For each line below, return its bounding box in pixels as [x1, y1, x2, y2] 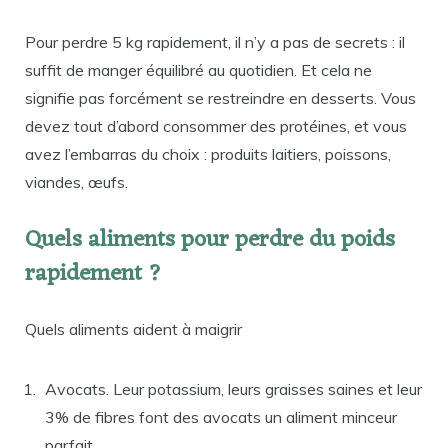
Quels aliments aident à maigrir [25, 318, 242, 339]
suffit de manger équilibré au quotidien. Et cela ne [25, 59, 372, 80]
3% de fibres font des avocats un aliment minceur [45, 406, 397, 427]
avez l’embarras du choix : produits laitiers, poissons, [25, 143, 391, 164]
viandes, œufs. [25, 171, 128, 192]
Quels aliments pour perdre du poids [25, 219, 395, 261]
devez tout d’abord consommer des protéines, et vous [25, 115, 407, 136]
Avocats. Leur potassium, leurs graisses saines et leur [45, 378, 422, 399]
